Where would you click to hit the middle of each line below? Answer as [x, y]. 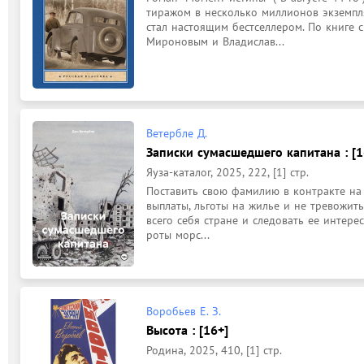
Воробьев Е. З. [184, 311]
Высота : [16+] [187, 330]
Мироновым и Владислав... [215, 41]
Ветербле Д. [177, 133]
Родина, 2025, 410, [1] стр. [214, 350]
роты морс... [178, 235]
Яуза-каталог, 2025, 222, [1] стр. [227, 172]
